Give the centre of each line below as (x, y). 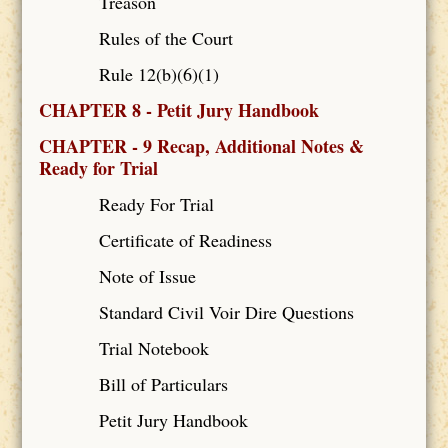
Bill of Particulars (163, 383)
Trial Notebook (153, 347)
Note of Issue (147, 275)
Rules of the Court (165, 37)
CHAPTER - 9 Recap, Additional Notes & (201, 145)
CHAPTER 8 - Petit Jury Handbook (178, 109)
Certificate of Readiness (185, 239)
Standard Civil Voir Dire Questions (226, 311)
